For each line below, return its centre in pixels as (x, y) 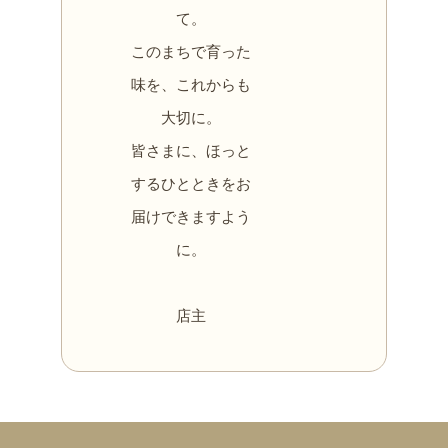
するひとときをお (190, 184)
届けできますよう (190, 217)
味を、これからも (190, 85)
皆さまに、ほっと (190, 151)
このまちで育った (190, 52)
